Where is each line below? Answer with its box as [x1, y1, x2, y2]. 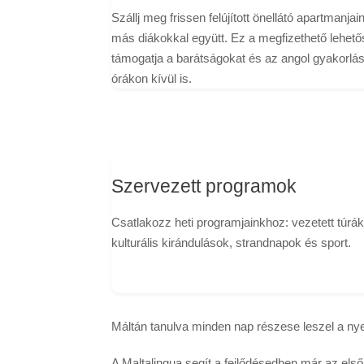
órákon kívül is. [111, 71, 192, 86]
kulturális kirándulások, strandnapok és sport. [111, 235, 351, 249]
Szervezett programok [111, 175, 297, 197]
